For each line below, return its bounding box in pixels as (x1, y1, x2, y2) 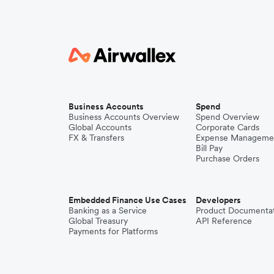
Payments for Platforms (68, 225, 158, 237)
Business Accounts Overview (68, 111, 179, 122)
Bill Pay (196, 142, 223, 154)
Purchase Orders (196, 152, 259, 164)
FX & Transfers (68, 131, 124, 143)
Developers (196, 194, 241, 206)
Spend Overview (196, 111, 259, 122)
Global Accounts (68, 121, 131, 133)
